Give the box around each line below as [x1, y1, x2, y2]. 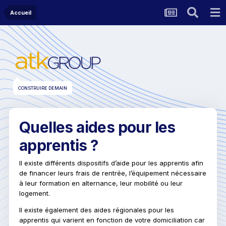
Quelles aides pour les [19, 118, 176, 137]
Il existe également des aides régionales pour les [19, 205, 174, 214]
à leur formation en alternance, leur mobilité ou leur [19, 179, 183, 187]
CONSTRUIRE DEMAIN [18, 85, 68, 91]
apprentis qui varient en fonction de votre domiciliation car [19, 215, 205, 224]
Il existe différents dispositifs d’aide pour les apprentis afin [19, 158, 203, 167]
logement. [19, 189, 50, 197]
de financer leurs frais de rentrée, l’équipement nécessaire [19, 168, 206, 177]
